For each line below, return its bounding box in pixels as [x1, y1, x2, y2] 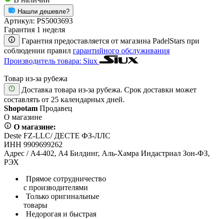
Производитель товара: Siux [4, 56, 97, 65]
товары [23, 200, 47, 209]
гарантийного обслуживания [73, 46, 170, 55]
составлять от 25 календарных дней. [4, 95, 125, 104]
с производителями [23, 183, 88, 192]
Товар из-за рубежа [4, 74, 67, 83]
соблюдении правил [4, 46, 73, 55]
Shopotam [4, 104, 38, 112]
